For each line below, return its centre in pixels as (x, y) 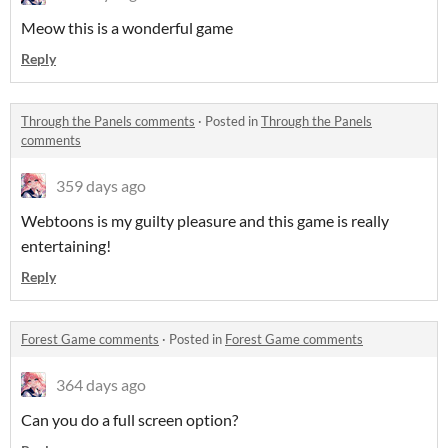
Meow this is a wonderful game (127, 27)
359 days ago (101, 185)
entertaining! (69, 245)
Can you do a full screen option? (129, 419)
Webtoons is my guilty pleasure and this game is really (205, 220)
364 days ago (101, 384)
